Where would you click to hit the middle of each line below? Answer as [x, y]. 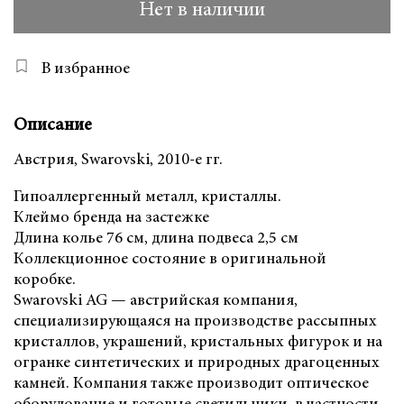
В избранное [86, 69]
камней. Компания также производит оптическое [191, 384]
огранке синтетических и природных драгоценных [197, 363]
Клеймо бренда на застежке [111, 218]
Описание [53, 126]
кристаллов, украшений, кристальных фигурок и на [198, 342]
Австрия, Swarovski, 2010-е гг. [118, 160]
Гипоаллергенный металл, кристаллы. [147, 197]
